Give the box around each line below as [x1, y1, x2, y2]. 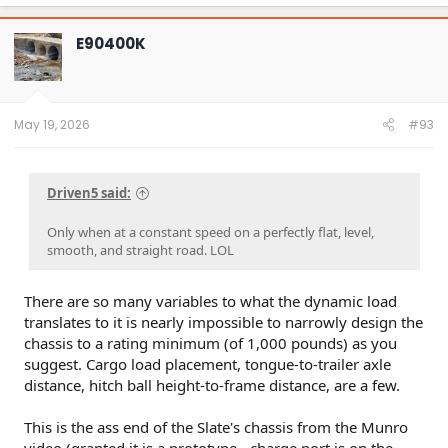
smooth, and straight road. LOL [47, 241, 234, 260]
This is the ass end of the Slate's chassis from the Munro [24, 417, 408, 438]
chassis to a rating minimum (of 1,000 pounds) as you [24, 333, 397, 354]
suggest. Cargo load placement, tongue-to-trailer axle [24, 354, 391, 375]
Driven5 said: [47, 184, 131, 203]
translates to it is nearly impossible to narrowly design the [24, 312, 423, 333]
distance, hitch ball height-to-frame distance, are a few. [24, 375, 400, 396]
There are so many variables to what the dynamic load [24, 291, 397, 312]
